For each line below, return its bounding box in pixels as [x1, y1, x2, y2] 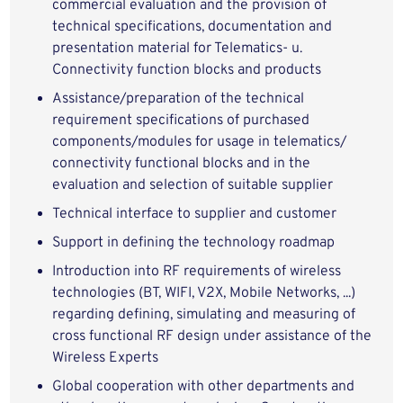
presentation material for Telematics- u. [52, 40, 303, 58]
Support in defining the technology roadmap [52, 234, 336, 252]
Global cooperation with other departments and [52, 378, 355, 396]
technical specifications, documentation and [52, 18, 333, 36]
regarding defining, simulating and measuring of [52, 306, 356, 324]
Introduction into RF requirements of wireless [52, 263, 342, 281]
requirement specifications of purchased [52, 112, 310, 130]
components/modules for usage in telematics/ [52, 133, 348, 151]
